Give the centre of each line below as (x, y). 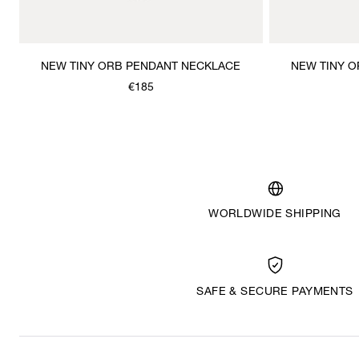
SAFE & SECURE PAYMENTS (275, 292)
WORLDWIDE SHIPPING (275, 214)
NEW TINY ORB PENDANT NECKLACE (141, 67)
